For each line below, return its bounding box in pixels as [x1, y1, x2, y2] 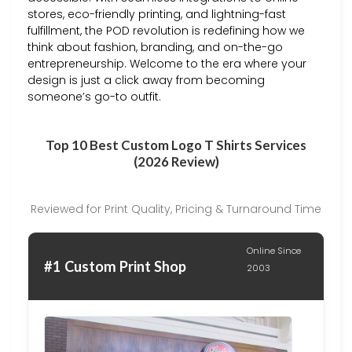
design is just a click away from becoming [27, 71, 265, 88]
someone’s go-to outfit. [27, 88, 161, 104]
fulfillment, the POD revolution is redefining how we [27, 22, 305, 38]
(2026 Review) [133, 152, 219, 170]
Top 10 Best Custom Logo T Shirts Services [46, 136, 306, 153]
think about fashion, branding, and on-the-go [27, 38, 283, 55]
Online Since [246, 244, 301, 257]
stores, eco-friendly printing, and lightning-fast [27, 5, 286, 22]
